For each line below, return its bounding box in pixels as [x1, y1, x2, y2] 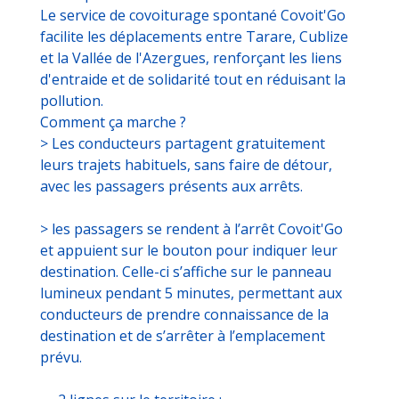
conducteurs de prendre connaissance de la [40, 305, 329, 325]
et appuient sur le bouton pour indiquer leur [40, 240, 338, 261]
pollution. [40, 91, 103, 111]
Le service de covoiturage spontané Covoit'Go [40, 5, 346, 26]
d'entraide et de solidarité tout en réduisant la [40, 69, 346, 90]
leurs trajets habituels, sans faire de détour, [40, 155, 332, 175]
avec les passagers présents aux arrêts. [40, 176, 303, 197]
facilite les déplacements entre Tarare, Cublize [40, 27, 348, 47]
